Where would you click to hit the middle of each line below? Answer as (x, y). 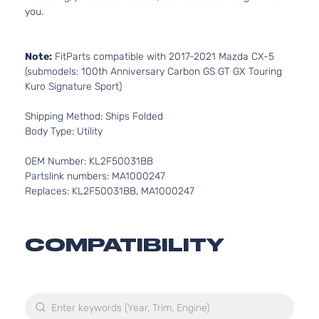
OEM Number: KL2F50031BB (89, 161)
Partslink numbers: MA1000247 (95, 176)
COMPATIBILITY (125, 245)
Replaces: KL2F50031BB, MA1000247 (110, 191)
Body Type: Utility (64, 131)
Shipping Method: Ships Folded (94, 116)
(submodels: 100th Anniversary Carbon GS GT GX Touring (153, 72)
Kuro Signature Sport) (73, 87)
